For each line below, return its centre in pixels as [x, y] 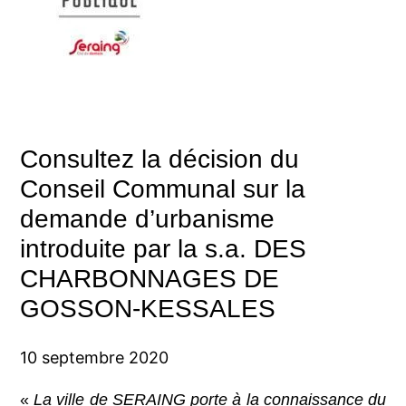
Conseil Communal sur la [163, 189]
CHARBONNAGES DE [150, 279]
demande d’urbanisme [147, 219]
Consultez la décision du [159, 159]
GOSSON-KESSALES [148, 309]
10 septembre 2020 [94, 357]
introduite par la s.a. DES [163, 249]
